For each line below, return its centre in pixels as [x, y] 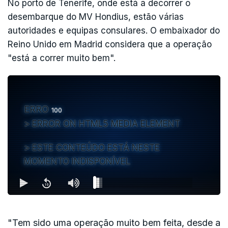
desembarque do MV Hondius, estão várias [96, 17]
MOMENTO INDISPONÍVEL [77, 161]
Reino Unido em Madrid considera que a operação [110, 44]
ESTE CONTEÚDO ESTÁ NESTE [96, 147]
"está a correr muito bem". [62, 58]
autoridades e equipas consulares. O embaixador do [114, 30]
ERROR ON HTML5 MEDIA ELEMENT [106, 123]
